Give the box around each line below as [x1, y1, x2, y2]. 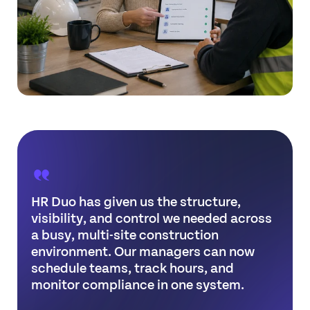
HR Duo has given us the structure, [31, 192, 241, 210]
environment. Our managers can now [31, 242, 255, 259]
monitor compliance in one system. [31, 275, 244, 293]
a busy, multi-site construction [31, 226, 219, 243]
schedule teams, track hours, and [31, 259, 234, 276]
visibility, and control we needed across [31, 209, 272, 226]
